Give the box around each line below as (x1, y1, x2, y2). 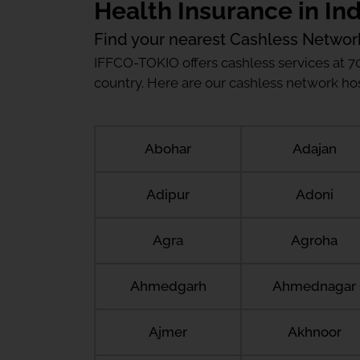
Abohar (145, 141, 191, 157)
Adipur (146, 186, 190, 202)
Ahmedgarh (129, 278, 207, 294)
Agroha (291, 232, 337, 248)
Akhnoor (287, 324, 342, 340)
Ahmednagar (272, 278, 356, 294)
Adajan (292, 141, 337, 157)
